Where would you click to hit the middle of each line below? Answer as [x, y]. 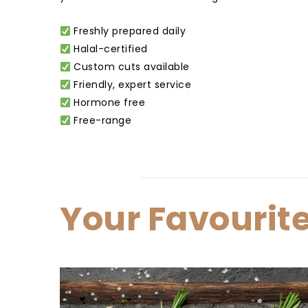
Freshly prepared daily [128, 31]
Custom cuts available [130, 67]
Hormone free [108, 103]
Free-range [101, 121]
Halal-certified [109, 49]
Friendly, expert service [131, 85]
